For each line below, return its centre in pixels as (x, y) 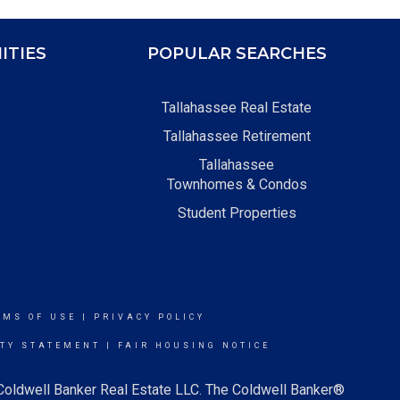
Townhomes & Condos (237, 184)
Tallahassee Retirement (237, 136)
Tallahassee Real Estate (237, 108)
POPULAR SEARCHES (237, 54)
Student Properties (237, 213)
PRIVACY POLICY (149, 317)
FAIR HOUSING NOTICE (194, 346)
